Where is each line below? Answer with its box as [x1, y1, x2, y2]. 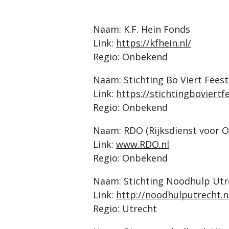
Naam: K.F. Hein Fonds [93, 23, 190, 35]
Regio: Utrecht [93, 202, 157, 215]
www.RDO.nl [116, 138, 169, 150]
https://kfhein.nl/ [116, 37, 191, 49]
